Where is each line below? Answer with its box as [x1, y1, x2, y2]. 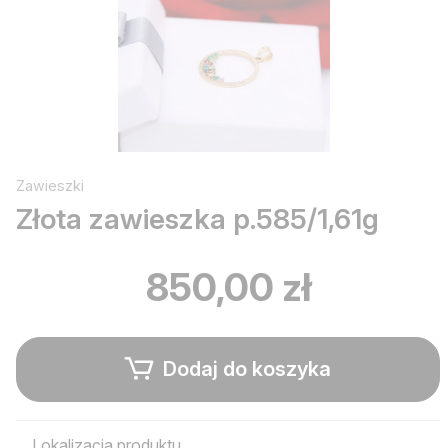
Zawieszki [16, 176, 84, 194]
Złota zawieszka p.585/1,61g [16, 201, 379, 236]
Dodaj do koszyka [158, 357, 331, 382]
